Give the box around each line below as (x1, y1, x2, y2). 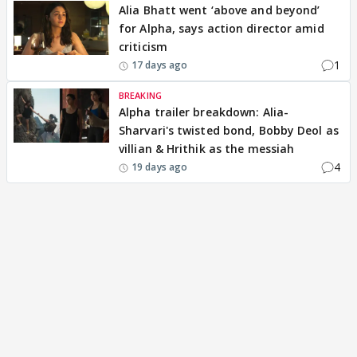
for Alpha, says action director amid (119, 21, 324, 37)
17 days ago (131, 57, 188, 72)
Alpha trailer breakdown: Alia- (119, 104, 289, 120)
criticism (119, 39, 167, 55)
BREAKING (119, 89, 162, 102)
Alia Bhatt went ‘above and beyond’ (119, 2, 320, 18)
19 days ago (131, 159, 188, 174)
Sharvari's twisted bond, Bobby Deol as (119, 123, 339, 139)
